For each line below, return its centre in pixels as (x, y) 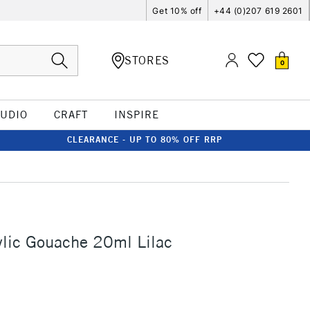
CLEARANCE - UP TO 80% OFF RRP (145, 139)
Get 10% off (177, 10)
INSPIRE (136, 115)
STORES (147, 60)
